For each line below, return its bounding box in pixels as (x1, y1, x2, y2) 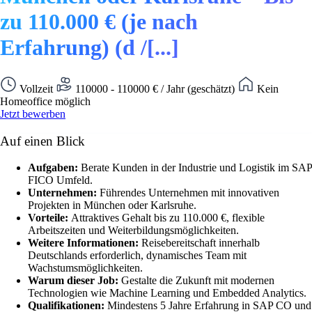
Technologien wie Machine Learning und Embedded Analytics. (28, 287, 306, 299)
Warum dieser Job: (28, 274, 121, 287)
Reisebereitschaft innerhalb (141, 237, 260, 249)
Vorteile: (28, 212, 71, 224)
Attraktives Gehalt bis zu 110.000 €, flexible (71, 212, 265, 224)
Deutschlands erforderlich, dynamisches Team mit (28, 249, 247, 262)
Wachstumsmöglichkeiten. (28, 262, 143, 274)
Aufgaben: (28, 162, 81, 174)
